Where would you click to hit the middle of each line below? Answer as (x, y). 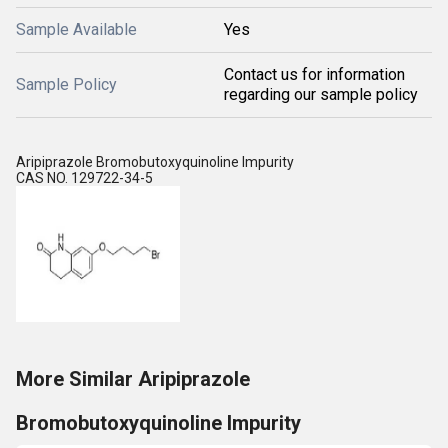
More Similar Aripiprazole (133, 379)
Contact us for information (314, 74)
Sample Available (76, 29)
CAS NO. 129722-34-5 (84, 178)
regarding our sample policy (321, 94)
